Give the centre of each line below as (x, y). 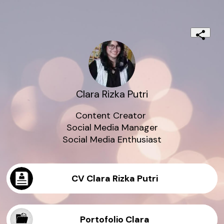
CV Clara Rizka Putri (114, 179)
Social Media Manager (112, 128)
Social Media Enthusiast (112, 140)
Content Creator (112, 116)
